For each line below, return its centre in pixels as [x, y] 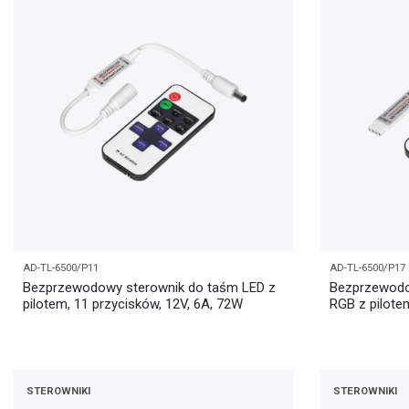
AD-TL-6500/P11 [61, 268]
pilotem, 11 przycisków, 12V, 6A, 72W [133, 304]
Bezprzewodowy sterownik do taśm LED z [149, 287]
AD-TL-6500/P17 [367, 268]
